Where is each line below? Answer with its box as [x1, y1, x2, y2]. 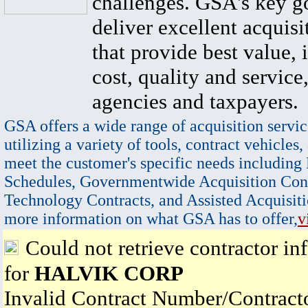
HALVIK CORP [34, 261, 184, 285]
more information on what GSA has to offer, [4, 210, 298, 228]
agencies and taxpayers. [92, 89, 298, 113]
